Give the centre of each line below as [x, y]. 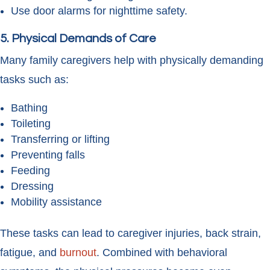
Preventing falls [48, 155]
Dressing [32, 187]
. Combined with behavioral [162, 253]
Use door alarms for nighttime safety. [99, 11]
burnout [78, 253]
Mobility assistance [56, 202]
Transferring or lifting [60, 140]
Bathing [29, 108]
